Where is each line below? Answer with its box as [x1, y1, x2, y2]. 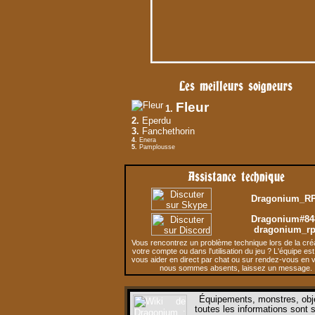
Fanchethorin [139, 126, 195, 136]
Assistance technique [187, 168, 285, 185]
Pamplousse [137, 143, 175, 150]
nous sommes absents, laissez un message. [160, 264, 312, 272]
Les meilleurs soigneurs [179, 77, 292, 94]
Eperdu [139, 115, 171, 126]
